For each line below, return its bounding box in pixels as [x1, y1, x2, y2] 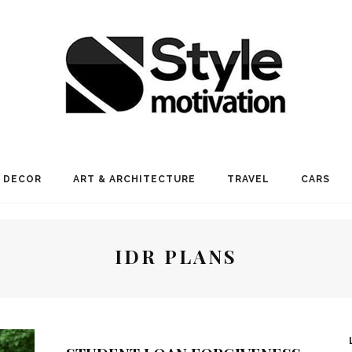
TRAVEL [227, 174, 269, 185]
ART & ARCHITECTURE [73, 174, 196, 185]
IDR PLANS [115, 244, 237, 269]
